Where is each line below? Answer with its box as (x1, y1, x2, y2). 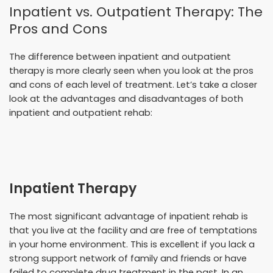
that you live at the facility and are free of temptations (9, 224, 257, 236)
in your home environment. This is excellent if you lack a (9, 238, 255, 250)
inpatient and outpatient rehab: (9, 106, 152, 119)
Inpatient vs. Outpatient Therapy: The (9, 2, 263, 21)
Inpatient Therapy (9, 179, 136, 198)
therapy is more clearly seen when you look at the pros (9, 64, 253, 77)
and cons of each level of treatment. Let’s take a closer (9, 78, 257, 91)
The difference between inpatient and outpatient (9, 50, 231, 63)
